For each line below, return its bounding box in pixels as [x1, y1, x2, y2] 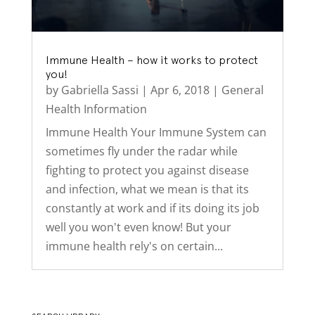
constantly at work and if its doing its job [45, 200, 259, 217]
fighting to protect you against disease [45, 162, 249, 179]
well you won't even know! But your [45, 219, 231, 236]
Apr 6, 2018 [150, 82, 210, 98]
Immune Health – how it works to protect [45, 53, 258, 67]
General [221, 82, 264, 98]
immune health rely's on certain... [45, 238, 223, 255]
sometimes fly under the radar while [45, 143, 238, 160]
